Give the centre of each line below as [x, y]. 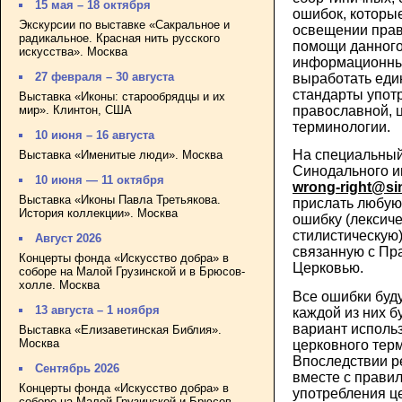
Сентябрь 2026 [78, 369]
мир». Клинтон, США [75, 109]
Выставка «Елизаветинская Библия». [120, 329]
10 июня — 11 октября [100, 180]
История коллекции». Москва [98, 213]
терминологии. [341, 127]
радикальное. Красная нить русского [119, 38]
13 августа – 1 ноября [98, 310]
